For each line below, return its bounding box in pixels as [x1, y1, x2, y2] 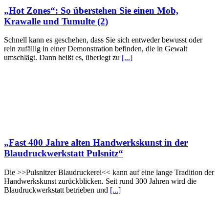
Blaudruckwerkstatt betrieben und [4, 185, 110, 194]
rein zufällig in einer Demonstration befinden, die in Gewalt [4, 44, 187, 53]
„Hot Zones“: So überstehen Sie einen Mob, [4, 5, 178, 16]
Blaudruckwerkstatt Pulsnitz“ [4, 148, 123, 159]
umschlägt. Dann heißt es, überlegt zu [4, 53, 122, 62]
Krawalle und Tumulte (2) [4, 16, 108, 26]
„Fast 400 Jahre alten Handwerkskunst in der [4, 137, 188, 148]
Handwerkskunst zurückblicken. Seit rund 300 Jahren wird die [4, 176, 197, 185]
